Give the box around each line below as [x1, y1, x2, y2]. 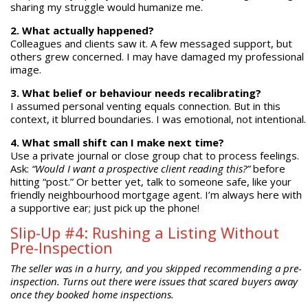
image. [10, 63, 41, 77]
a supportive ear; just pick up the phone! [10, 201, 199, 215]
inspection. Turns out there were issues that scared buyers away [10, 274, 298, 289]
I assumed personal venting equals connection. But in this [10, 99, 280, 113]
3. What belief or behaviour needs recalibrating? [10, 86, 261, 100]
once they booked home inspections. [10, 287, 174, 302]
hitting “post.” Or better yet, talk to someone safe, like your [10, 175, 291, 189]
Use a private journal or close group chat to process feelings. [10, 148, 299, 163]
